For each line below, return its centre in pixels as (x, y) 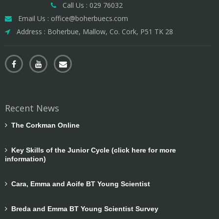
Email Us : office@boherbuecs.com (71, 19)
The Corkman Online (44, 125)
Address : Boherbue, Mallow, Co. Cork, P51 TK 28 (93, 32)
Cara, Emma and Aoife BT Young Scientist (79, 184)
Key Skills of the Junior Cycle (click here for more (92, 150)
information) (25, 159)
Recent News (32, 108)
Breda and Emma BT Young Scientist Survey (83, 209)
